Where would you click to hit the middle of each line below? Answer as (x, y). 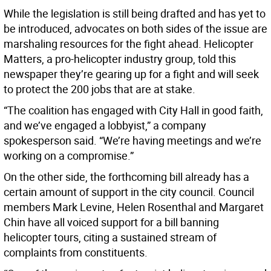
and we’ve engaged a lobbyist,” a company (105, 126)
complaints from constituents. (76, 253)
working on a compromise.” (69, 156)
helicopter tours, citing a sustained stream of (110, 237)
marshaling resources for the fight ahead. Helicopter (129, 44)
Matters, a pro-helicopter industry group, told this (120, 59)
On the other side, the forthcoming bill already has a (126, 177)
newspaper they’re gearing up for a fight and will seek (131, 74)
